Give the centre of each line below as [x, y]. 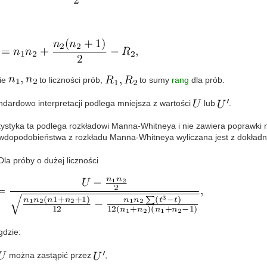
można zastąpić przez [50, 255]
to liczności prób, [71, 80]
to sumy [154, 80]
